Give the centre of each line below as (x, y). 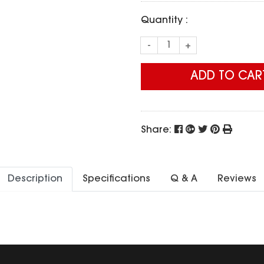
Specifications (116, 179)
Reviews (237, 179)
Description (35, 179)
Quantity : (164, 21)
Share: (158, 130)
